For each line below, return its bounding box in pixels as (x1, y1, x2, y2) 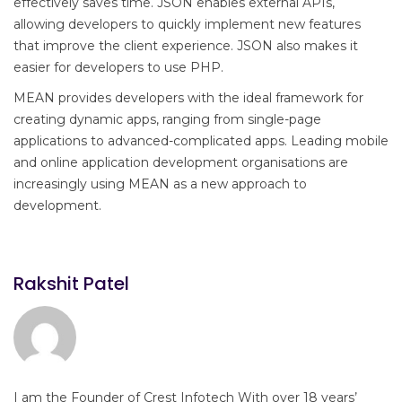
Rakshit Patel (13, 271, 129, 297)
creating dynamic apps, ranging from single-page (13, 111, 321, 128)
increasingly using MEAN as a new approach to (13, 176, 307, 193)
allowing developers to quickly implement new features (13, 16, 361, 33)
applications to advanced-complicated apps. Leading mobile (13, 133, 389, 150)
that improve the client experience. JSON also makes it (13, 38, 358, 55)
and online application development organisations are (13, 154, 348, 171)
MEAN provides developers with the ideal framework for (13, 90, 363, 107)
